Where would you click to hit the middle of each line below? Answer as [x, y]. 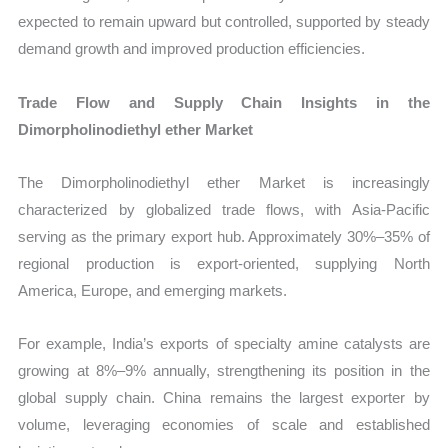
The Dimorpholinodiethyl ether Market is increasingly [224, 182]
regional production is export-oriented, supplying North [224, 263]
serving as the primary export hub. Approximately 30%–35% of [224, 236]
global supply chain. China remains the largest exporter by [224, 398]
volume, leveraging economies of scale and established [224, 425]
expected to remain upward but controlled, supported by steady [224, 22]
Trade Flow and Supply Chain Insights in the [224, 102]
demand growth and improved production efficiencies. [192, 49]
